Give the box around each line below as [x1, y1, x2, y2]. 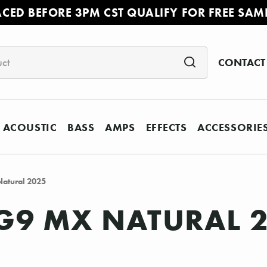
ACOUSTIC [2, 120, 57, 134]
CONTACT [218, 55, 265, 70]
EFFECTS [145, 120, 187, 134]
